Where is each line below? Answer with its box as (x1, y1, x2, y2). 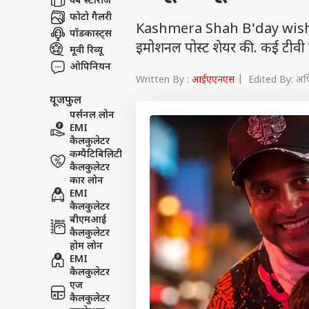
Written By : (136, 73, 192, 87)
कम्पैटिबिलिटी (70, 148, 122, 161)
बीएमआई (70, 214, 106, 227)
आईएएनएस (192, 73, 235, 87)
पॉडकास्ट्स (70, 27, 112, 41)
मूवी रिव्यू (70, 43, 103, 57)
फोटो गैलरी (70, 10, 112, 24)
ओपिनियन (70, 60, 111, 74)
